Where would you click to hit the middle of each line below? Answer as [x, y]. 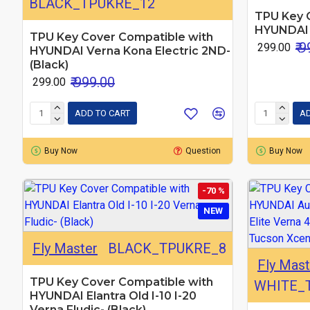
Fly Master [65, 248]
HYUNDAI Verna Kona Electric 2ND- [130, 51]
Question [203, 151]
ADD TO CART [102, 113]
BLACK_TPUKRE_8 [167, 248]
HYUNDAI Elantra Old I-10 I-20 [113, 295]
